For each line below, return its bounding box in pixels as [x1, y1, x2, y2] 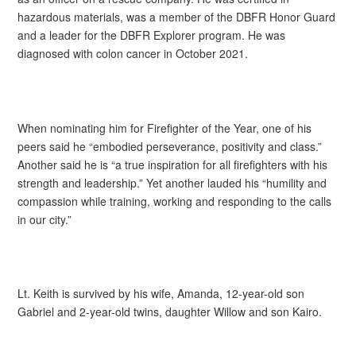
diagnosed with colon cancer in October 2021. [17, 45, 249, 62]
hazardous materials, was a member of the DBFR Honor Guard [17, 9, 336, 25]
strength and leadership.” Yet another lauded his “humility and [17, 174, 327, 191]
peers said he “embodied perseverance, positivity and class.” [17, 137, 323, 154]
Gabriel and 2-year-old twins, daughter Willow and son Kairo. [17, 303, 323, 319]
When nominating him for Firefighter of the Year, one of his [17, 119, 312, 136]
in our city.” [17, 211, 72, 227]
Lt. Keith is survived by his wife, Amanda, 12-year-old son [17, 284, 305, 301]
